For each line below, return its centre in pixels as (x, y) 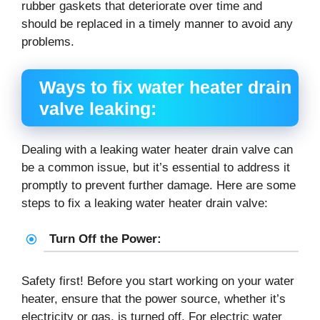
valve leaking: (98, 108)
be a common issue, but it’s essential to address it (156, 167)
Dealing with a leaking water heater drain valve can (157, 149)
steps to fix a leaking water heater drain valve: (145, 203)
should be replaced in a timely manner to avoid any (157, 24)
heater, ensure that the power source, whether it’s (154, 299)
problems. (48, 42)
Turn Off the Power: (105, 239)
